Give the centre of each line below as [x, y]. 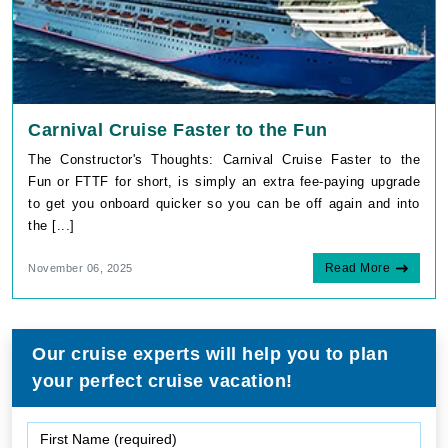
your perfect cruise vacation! [162, 381]
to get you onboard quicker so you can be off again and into [224, 204]
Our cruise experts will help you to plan [210, 354]
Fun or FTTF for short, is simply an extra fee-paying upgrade [224, 182]
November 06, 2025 [80, 268]
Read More [357, 268]
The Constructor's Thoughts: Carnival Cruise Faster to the [224, 160]
